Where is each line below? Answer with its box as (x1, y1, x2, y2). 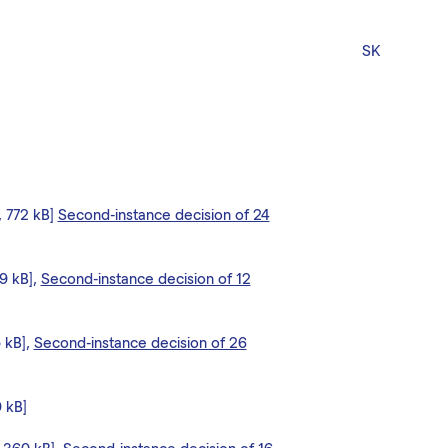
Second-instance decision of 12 (40, 269, 251, 287)
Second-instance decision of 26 (33, 333, 247, 351)
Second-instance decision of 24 (57, 205, 270, 223)
